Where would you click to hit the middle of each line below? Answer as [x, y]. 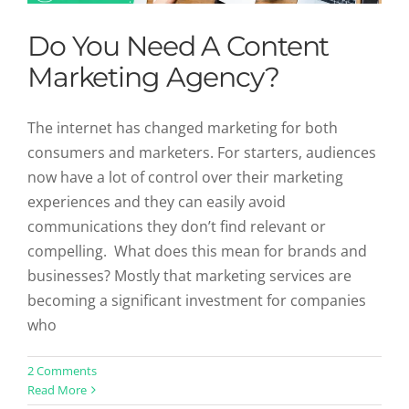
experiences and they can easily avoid [157, 201]
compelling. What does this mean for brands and [197, 251]
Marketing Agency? [153, 77]
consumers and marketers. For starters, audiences [202, 152]
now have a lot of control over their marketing [185, 177]
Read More [57, 389]
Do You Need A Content [178, 46]
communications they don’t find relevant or [177, 226]
